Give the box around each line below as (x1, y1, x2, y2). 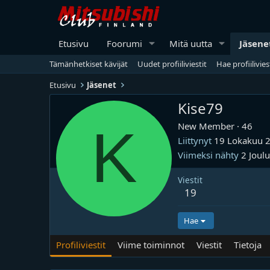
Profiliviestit (56, 239, 105, 251)
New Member (178, 120, 234, 132)
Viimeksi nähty (178, 149, 239, 161)
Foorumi (107, 37, 142, 49)
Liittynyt (178, 134, 212, 146)
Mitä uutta (169, 37, 212, 49)
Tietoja (234, 239, 262, 251)
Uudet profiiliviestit (137, 58, 207, 69)
